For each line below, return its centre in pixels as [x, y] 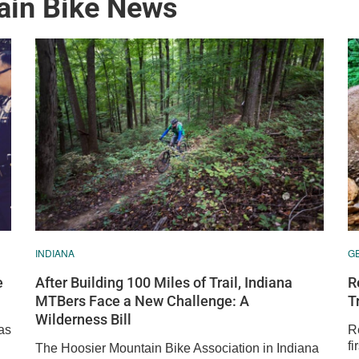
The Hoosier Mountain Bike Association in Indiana [177, 348]
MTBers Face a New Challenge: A [142, 301]
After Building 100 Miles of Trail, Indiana [164, 282]
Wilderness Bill [83, 319]
